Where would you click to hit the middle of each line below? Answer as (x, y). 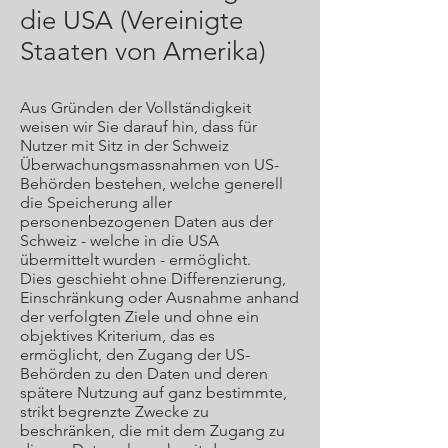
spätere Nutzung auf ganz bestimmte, (153, 392)
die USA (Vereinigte (131, 20)
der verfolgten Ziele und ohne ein (139, 316)
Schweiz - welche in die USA (119, 240)
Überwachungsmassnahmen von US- (149, 164)
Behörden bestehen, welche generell (151, 183)
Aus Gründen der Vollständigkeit (135, 107)
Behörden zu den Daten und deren (144, 373)
